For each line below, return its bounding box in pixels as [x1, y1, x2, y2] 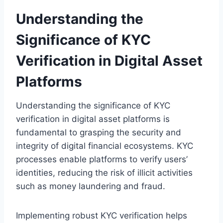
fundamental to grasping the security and [16, 127, 181, 137]
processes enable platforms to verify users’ [16, 154, 188, 164]
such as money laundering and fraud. [16, 181, 165, 191]
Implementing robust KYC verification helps [16, 210, 187, 221]
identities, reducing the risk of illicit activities [16, 167, 193, 178]
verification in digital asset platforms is [16, 113, 170, 124]
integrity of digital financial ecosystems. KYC [16, 140, 193, 151]
